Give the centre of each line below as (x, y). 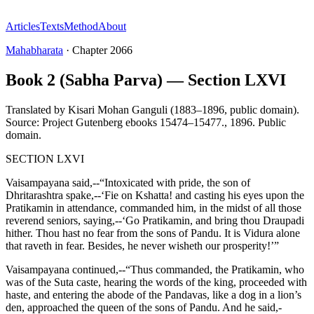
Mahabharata (34, 50)
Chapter (91, 50)
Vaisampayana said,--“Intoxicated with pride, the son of (128, 182)
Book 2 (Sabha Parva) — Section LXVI (146, 80)
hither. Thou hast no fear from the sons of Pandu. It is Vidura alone (153, 233)
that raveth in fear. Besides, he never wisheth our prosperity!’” (142, 245)
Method (81, 26)
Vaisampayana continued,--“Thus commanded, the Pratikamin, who (155, 269)
